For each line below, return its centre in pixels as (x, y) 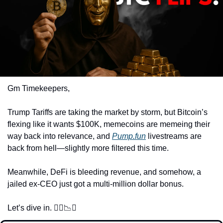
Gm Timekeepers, (39, 89)
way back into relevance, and (60, 136)
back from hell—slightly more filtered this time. (89, 148)
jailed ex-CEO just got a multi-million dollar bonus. (97, 184)
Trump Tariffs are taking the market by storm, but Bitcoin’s (108, 112)
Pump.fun (129, 136)
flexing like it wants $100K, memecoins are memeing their (109, 124)
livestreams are (174, 136)
